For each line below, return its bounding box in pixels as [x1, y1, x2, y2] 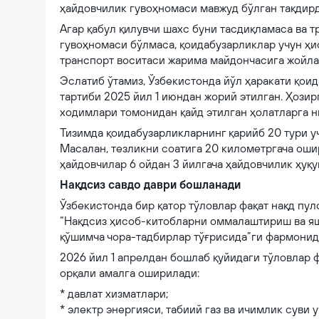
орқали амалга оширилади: [60, 266, 199, 279]
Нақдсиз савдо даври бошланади [60, 178, 241, 191]
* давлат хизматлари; [60, 287, 168, 300]
